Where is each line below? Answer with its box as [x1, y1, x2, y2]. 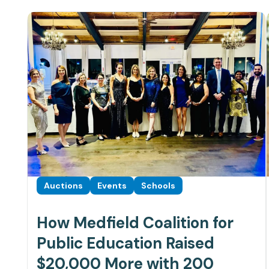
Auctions [44, 180, 83, 192]
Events [97, 180, 127, 192]
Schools [141, 180, 175, 192]
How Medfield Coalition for [37, 213, 234, 234]
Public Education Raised [37, 233, 214, 254]
